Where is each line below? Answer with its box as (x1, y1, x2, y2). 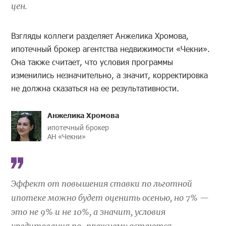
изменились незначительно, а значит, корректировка (11, 69, 208, 80)
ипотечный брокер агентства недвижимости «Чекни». (11, 43, 210, 54)
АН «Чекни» (47, 131, 86, 141)
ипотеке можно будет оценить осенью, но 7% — (11, 192, 209, 203)
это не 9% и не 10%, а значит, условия (11, 206, 166, 217)
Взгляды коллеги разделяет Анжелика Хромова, (11, 30, 189, 41)
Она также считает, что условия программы (11, 56, 174, 67)
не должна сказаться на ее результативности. (11, 82, 180, 93)
